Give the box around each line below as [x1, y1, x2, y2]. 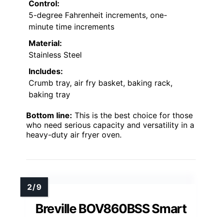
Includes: [29, 66, 63, 76]
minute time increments [29, 21, 114, 31]
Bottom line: [26, 110, 72, 120]
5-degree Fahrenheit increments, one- [29, 10, 167, 20]
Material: [29, 38, 62, 48]
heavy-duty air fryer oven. [26, 129, 122, 139]
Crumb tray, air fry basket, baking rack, [29, 77, 172, 88]
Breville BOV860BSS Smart [35, 201, 186, 216]
